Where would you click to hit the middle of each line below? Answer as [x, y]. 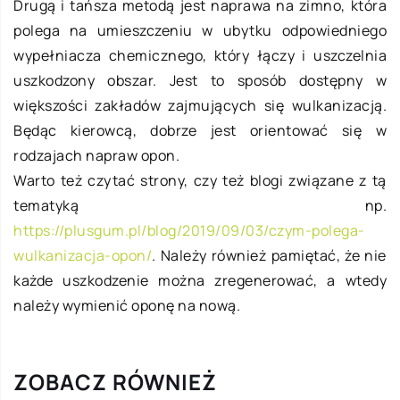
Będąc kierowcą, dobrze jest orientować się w [200, 131]
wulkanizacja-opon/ [83, 256]
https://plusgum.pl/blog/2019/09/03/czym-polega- [189, 231]
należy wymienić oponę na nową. [127, 306]
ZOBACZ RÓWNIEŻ [115, 382]
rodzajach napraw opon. [96, 156]
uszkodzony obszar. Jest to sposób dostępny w [200, 81]
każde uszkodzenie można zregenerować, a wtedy [200, 281]
